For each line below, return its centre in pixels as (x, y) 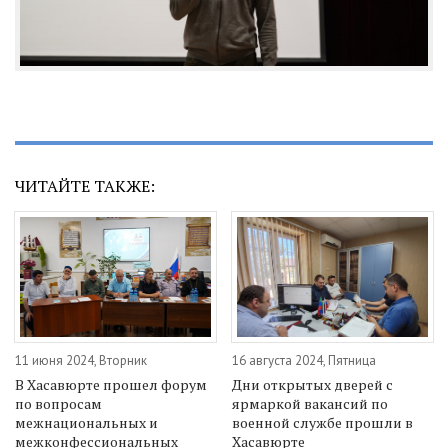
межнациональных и (86, 423)
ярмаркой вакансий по (310, 404)
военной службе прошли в (323, 423)
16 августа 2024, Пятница (304, 361)
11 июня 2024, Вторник (81, 361)
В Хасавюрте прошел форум (111, 385)
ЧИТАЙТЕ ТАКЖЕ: (85, 185)
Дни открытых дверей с (313, 385)
